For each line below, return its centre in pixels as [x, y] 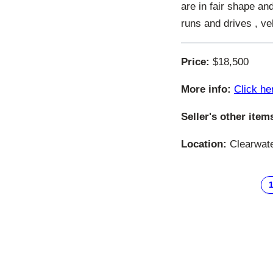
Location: [204, 144]
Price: [195, 62]
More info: [206, 90]
